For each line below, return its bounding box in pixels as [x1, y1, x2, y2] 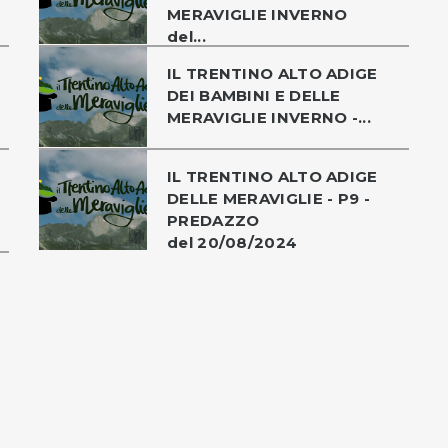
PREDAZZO [167, 210, 260, 230]
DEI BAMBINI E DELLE [167, 85, 341, 105]
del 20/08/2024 [167, 232, 298, 252]
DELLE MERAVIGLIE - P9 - [167, 188, 370, 208]
